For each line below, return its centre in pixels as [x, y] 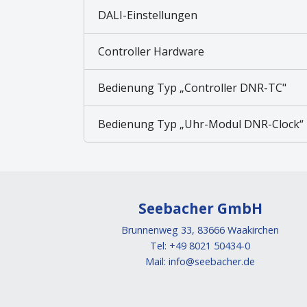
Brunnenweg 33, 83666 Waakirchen [200, 230]
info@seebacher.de [212, 261]
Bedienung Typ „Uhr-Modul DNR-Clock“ [201, 124]
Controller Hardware [151, 51]
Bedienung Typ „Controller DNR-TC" [233, 87]
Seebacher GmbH [200, 208]
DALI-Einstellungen [148, 15]
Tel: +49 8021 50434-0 [200, 246]
